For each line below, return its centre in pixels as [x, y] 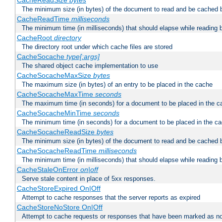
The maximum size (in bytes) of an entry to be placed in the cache [117, 85]
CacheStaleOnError [48, 170]
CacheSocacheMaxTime [56, 94]
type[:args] [83, 57]
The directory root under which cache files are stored [97, 47]
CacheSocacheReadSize [56, 132]
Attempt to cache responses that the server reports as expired [111, 198]
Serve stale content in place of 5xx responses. [89, 179]
